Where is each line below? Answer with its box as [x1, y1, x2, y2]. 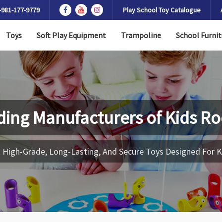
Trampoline [120, 30, 161, 40]
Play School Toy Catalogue [123, 5, 201, 14]
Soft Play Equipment [36, 30, 106, 40]
